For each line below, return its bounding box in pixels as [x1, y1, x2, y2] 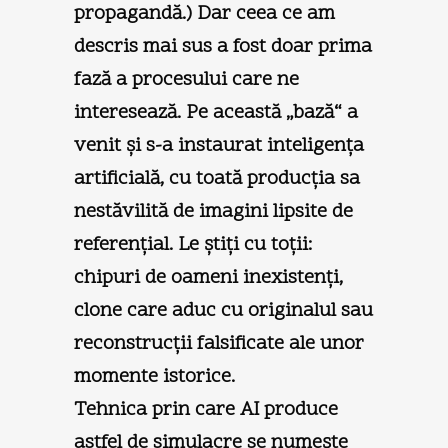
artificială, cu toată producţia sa [74, 164, 360, 193]
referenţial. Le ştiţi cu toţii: [74, 230, 312, 259]
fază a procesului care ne [74, 65, 299, 94]
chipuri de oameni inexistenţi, [74, 263, 343, 292]
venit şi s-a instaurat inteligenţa [74, 131, 364, 160]
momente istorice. [74, 362, 235, 391]
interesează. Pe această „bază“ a [74, 98, 358, 127]
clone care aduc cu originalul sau [74, 296, 373, 325]
